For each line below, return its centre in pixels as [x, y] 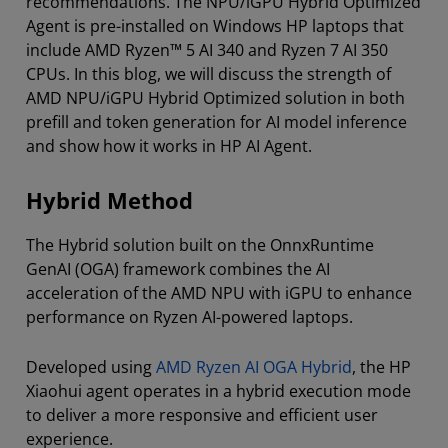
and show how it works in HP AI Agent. [169, 146]
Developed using [91, 367]
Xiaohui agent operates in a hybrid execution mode [218, 391]
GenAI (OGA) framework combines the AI [178, 269]
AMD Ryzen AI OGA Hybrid [254, 367]
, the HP [381, 367]
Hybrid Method [109, 201]
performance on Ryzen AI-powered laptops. [189, 317]
